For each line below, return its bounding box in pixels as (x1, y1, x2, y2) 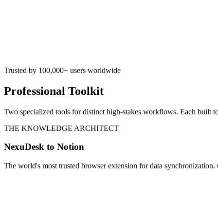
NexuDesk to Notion (4, 142, 84, 152)
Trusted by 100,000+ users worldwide (4, 66, 121, 74)
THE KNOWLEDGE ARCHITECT (4, 124, 119, 132)
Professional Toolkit (4, 84, 104, 97)
